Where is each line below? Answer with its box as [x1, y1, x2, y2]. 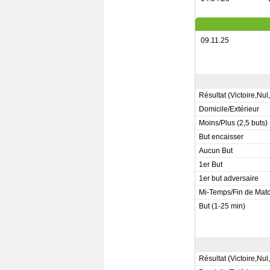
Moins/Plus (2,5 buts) [199, 119, 268, 127]
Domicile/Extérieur [199, 105, 260, 113]
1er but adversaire [199, 174, 259, 183]
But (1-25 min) [199, 202, 246, 210]
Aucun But [199, 146, 233, 155]
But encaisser [199, 133, 244, 141]
